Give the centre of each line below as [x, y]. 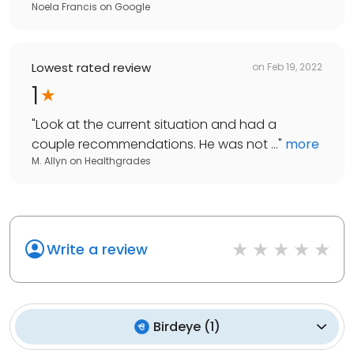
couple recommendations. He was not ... [155, 144]
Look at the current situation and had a [156, 124]
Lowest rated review [91, 67]
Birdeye [177, 326]
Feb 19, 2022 [295, 67]
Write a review [97, 249]
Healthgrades [118, 160]
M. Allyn [49, 160]
